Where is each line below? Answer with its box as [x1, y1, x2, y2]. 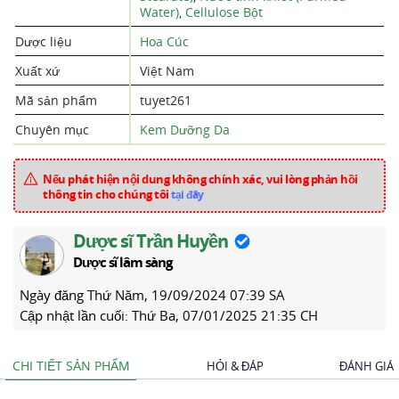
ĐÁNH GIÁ [338, 358, 394, 374]
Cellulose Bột [185, 4, 266, 20]
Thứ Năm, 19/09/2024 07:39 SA [87, 286, 285, 304]
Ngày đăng [20, 286, 87, 304]
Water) [140, 4, 179, 20]
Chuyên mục [15, 121, 89, 138]
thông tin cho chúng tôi [43, 186, 171, 202]
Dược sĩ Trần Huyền [73, 229, 228, 253]
